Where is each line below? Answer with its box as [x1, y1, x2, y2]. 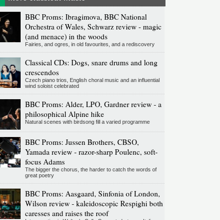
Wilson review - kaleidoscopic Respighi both [25, 198, 163, 209]
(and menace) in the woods [25, 31, 108, 42]
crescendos [25, 67, 59, 78]
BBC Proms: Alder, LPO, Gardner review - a [25, 99, 162, 110]
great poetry [25, 172, 54, 179]
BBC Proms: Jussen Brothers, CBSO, [25, 137, 139, 147]
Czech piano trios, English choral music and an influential [25, 77, 160, 83]
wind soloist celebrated [25, 83, 79, 89]
